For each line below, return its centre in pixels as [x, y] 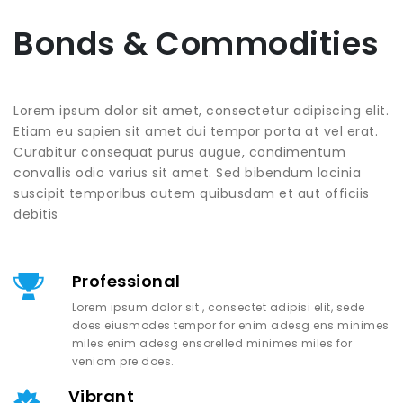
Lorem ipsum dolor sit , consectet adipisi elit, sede [218, 307]
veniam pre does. [123, 361]
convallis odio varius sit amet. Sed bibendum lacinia [187, 173]
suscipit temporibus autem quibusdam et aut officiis [192, 193]
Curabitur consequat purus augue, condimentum [179, 152]
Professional [126, 281]
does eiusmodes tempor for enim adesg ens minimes [230, 325]
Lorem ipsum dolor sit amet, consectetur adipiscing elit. [201, 111]
